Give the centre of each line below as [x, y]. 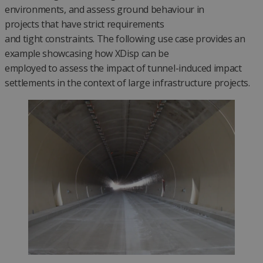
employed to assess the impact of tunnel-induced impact [123, 68]
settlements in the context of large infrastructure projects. [129, 82]
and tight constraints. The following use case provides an [125, 38]
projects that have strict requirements [85, 24]
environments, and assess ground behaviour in [104, 9]
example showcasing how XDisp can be [87, 53]
